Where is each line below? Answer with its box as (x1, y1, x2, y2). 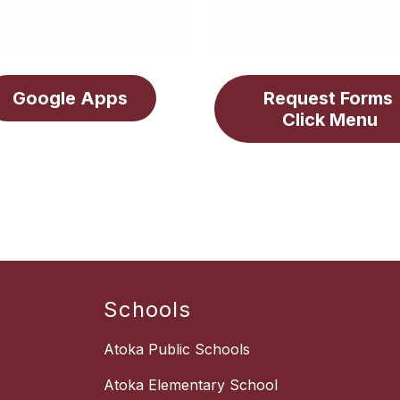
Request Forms (262, 87, 393, 110)
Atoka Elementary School (104, 376, 278, 395)
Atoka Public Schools (104, 340, 250, 359)
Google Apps (12, 87, 128, 110)
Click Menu (282, 109, 379, 131)
